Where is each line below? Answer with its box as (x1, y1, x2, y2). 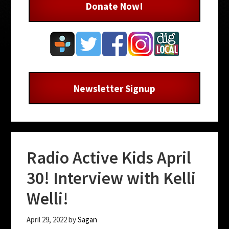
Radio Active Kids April (27, 146, 192, 168)
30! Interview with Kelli (27, 167, 196, 189)
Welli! (27, 187, 69, 209)
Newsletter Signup (73, 82, 155, 95)
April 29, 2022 (27, 214, 67, 224)
